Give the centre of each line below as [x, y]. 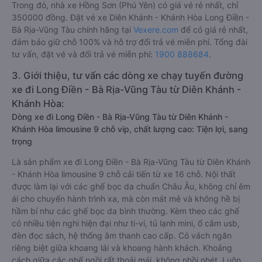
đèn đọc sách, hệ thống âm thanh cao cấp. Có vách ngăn [122, 235]
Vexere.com [156, 30]
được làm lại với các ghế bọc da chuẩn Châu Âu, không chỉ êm [131, 186]
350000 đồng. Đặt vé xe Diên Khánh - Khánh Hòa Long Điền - [130, 17]
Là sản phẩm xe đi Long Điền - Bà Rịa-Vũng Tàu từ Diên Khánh [131, 162]
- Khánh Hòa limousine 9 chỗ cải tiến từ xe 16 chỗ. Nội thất [124, 174]
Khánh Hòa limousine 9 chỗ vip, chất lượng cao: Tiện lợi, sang [130, 129]
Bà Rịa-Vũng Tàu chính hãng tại [73, 30]
